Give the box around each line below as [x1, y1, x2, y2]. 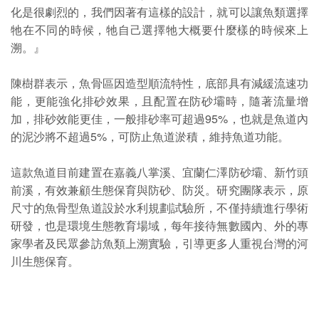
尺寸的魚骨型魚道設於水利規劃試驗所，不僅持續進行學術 [11, 199, 308, 216]
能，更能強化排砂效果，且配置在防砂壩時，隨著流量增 [11, 92, 308, 109]
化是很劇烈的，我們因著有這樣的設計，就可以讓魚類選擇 [11, 3, 308, 20]
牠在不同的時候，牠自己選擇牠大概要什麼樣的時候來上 [11, 21, 308, 38]
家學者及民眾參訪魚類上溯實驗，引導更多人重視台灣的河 [11, 234, 308, 251]
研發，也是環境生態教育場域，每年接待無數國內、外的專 [11, 216, 308, 234]
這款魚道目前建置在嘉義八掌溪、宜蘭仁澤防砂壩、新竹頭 [11, 163, 308, 180]
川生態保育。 [11, 252, 79, 269]
